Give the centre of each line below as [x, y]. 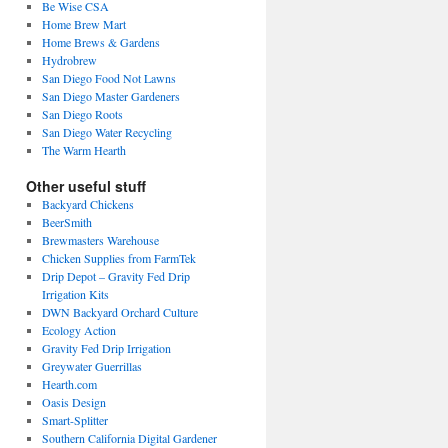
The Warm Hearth [83, 150]
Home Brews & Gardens [100, 42]
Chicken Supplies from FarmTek [118, 258]
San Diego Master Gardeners [110, 96]
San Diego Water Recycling [106, 132]
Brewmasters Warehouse [100, 240]
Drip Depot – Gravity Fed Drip [115, 276]
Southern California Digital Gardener [129, 438]
